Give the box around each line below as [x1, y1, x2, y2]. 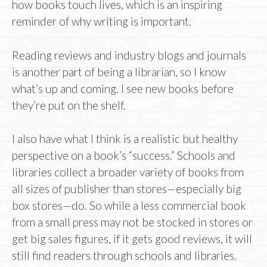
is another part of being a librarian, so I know [12, 64, 226, 79]
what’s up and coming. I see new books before [12, 81, 234, 95]
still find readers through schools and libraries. [12, 249, 237, 263]
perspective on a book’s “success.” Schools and [12, 148, 235, 163]
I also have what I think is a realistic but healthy [12, 132, 238, 146]
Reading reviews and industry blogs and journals [12, 48, 246, 62]
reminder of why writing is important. [12, 14, 191, 29]
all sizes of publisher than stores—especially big [12, 182, 241, 196]
